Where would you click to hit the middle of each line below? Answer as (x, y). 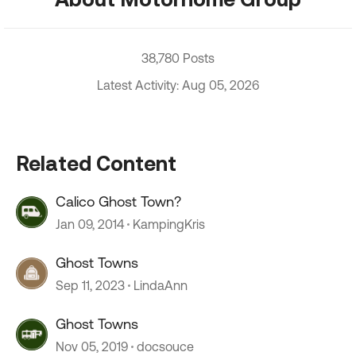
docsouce (165, 346)
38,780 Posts (178, 58)
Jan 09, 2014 (90, 224)
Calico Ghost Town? (118, 201)
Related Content (96, 163)
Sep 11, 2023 (90, 285)
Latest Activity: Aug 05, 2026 (178, 85)
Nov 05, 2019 (92, 346)
